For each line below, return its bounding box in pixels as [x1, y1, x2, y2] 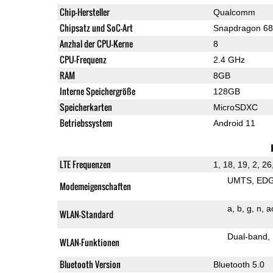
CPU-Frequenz [59, 52, 107, 66]
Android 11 [213, 118, 255, 128]
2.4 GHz [213, 54, 245, 65]
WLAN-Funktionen [59, 235, 119, 249]
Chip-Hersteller [59, 5, 110, 18]
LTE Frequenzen [59, 157, 111, 171]
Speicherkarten [59, 100, 112, 113]
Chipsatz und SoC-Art [59, 21, 133, 34]
